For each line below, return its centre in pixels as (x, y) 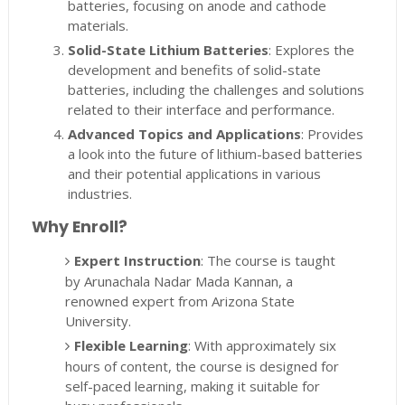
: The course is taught (268, 261)
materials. (98, 26)
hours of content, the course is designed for (202, 367)
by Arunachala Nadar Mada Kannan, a (179, 282)
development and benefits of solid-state (194, 70)
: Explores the (311, 50)
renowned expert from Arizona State (180, 301)
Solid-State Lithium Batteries (168, 50)
